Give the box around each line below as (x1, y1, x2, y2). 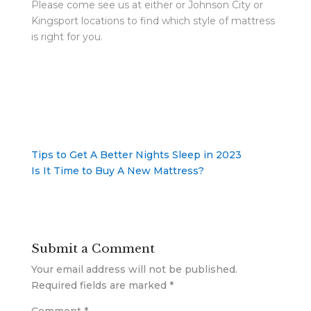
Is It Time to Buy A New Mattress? (31, 165, 204, 178)
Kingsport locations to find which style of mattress (31, 15, 275, 28)
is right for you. (31, 31, 103, 44)
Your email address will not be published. (31, 263, 237, 276)
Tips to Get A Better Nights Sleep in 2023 (31, 149, 242, 162)
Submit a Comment (31, 242, 155, 257)
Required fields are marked (31, 279, 169, 292)
